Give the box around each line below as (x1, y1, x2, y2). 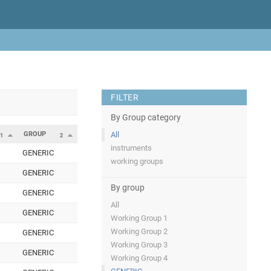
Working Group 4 (111, 253, 168, 263)
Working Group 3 (111, 240, 168, 250)
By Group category (111, 113, 181, 122)
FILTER (111, 93, 139, 102)
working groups (111, 157, 163, 166)
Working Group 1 (111, 214, 168, 223)
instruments (111, 143, 152, 152)
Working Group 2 (111, 227, 168, 237)
